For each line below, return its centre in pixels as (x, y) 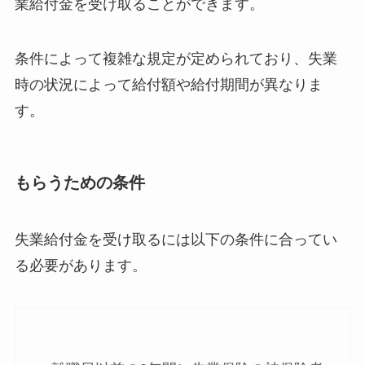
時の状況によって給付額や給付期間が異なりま (168, 85)
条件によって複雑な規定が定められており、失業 (176, 59)
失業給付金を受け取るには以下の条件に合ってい (176, 239)
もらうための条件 (79, 183)
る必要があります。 (80, 265)
